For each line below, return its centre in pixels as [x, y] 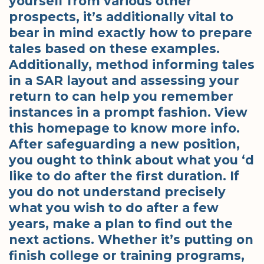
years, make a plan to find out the [121, 223]
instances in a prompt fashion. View [128, 112]
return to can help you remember [121, 96]
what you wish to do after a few [114, 207]
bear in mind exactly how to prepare [131, 32]
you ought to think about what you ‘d [131, 160]
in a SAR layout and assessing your [124, 80]
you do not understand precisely [117, 192]
